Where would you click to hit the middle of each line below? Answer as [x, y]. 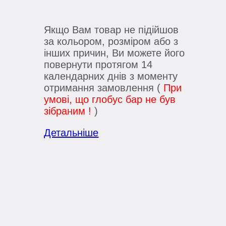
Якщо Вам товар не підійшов [111, 30]
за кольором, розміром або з [111, 42]
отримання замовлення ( [104, 88]
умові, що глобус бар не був [110, 100]
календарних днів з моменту [111, 76]
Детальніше [71, 133]
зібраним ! [68, 111]
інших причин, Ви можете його [115, 53]
